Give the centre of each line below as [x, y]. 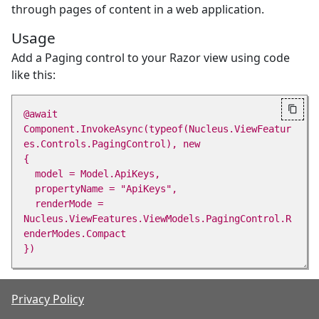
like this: [33, 75]
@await [40, 114]
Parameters [48, 287]
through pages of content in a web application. [138, 9]
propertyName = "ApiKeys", [29, 189]
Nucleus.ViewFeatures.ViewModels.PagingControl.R [157, 219]
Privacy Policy [48, 299]
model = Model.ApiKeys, [29, 174]
